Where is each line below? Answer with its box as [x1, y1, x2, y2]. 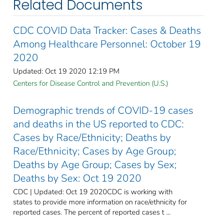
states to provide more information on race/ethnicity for [13, 197, 187, 207]
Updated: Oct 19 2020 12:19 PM [13, 66, 120, 76]
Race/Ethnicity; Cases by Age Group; [13, 144, 176, 158]
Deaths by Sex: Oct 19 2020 [13, 171, 141, 185]
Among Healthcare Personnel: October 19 [13, 37, 201, 51]
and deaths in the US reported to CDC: [13, 117, 184, 131]
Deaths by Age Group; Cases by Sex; [13, 157, 177, 171]
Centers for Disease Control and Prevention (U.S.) [13, 78, 168, 88]
